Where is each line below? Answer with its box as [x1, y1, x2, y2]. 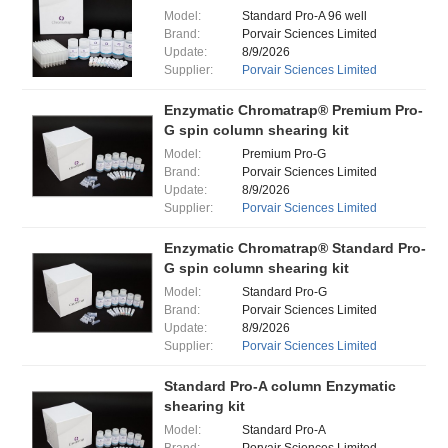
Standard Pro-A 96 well [242, 9, 368, 23]
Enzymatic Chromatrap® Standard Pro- [163, 240, 426, 256]
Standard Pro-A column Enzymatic [163, 378, 396, 394]
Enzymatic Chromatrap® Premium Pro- [163, 102, 423, 118]
